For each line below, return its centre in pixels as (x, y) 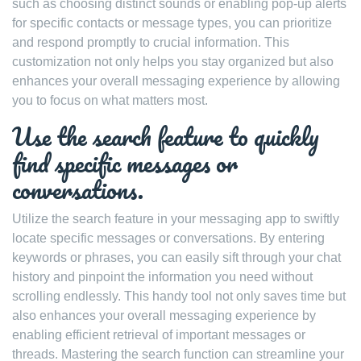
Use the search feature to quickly (166, 136)
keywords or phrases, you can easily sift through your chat (176, 257)
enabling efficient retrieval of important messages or (159, 334)
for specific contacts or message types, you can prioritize (172, 23)
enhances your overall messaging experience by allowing (176, 81)
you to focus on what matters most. (110, 100)
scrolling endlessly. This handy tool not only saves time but (179, 296)
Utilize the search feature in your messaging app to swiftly (176, 218)
